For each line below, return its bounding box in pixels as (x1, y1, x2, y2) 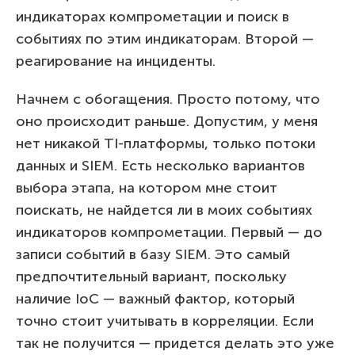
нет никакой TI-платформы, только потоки (16, 134, 315, 152)
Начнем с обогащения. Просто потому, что (16, 90, 320, 108)
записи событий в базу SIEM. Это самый (16, 245, 290, 263)
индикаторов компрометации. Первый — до (16, 223, 323, 241)
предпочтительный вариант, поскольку (16, 267, 287, 285)
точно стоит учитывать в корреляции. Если (16, 311, 314, 330)
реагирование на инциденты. (16, 52, 216, 70)
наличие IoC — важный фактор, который (16, 289, 295, 307)
